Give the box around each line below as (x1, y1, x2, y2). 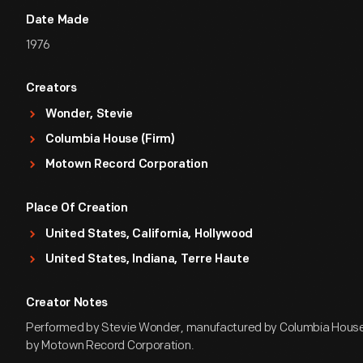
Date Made (26, 15, 89, 27)
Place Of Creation (26, 203, 128, 215)
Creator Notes (26, 297, 109, 310)
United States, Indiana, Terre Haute (45, 254, 250, 266)
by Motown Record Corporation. (26, 338, 194, 353)
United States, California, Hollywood (45, 228, 254, 241)
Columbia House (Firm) (45, 134, 175, 146)
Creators (26, 83, 77, 95)
